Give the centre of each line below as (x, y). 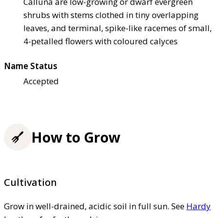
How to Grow (76, 137)
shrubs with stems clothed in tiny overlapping (111, 15)
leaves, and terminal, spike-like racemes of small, (118, 28)
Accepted (41, 81)
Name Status (31, 66)
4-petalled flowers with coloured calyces (100, 41)
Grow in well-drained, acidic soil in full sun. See (95, 206)
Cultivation (30, 182)
